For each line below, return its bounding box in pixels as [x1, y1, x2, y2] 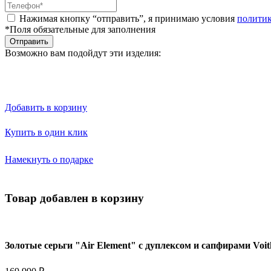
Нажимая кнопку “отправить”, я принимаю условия [19, 13, 237, 24]
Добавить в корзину [5, 102, 87, 113]
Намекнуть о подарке [5, 154, 93, 165]
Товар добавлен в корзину [5, 192, 144, 205]
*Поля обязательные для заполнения [5, 24, 155, 34]
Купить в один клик [5, 126, 88, 137]
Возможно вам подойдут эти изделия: [5, 47, 161, 58]
